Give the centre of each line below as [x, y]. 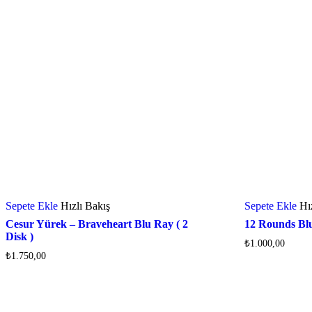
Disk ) [19, 236]
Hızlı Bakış [85, 205]
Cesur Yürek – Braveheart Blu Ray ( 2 [97, 224]
